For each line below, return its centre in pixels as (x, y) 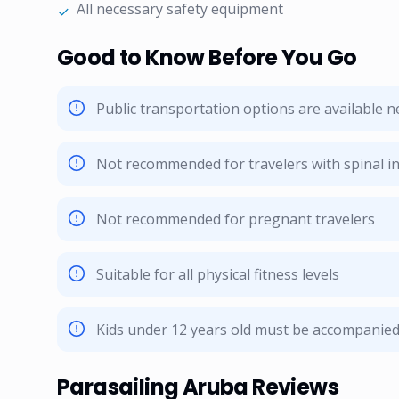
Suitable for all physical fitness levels (218, 274)
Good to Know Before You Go (207, 57)
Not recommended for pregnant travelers (236, 219)
